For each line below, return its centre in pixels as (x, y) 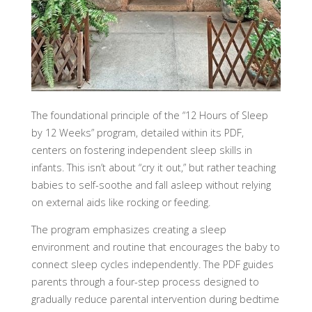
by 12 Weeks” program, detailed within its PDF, (137, 132)
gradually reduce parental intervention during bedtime (155, 299)
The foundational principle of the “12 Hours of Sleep (149, 115)
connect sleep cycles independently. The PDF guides (152, 265)
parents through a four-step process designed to (145, 282)
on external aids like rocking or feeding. (120, 202)
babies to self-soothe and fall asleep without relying (151, 185)
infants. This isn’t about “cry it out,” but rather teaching (153, 167)
